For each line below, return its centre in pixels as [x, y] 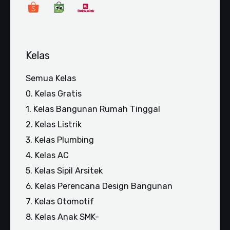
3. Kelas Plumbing [60, 140]
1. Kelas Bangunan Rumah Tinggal [93, 109]
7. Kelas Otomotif [60, 201]
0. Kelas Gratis [54, 93]
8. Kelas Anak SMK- [62, 217]
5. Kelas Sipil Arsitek [64, 170]
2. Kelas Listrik [54, 124]
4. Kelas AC [47, 155]
